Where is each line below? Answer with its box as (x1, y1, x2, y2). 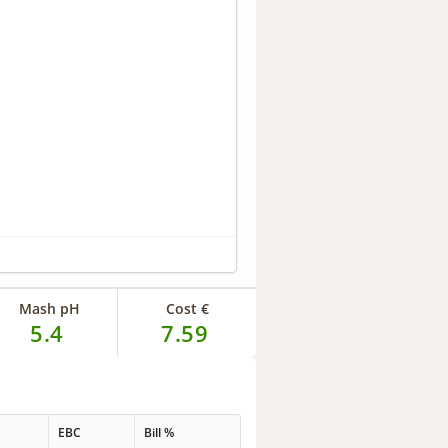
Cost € (165, 298, 209, 318)
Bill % (144, 424, 175, 442)
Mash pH (18, 298, 80, 318)
